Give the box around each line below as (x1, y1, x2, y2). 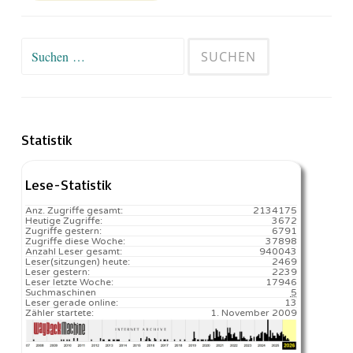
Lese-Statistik (25, 175, 112, 193)
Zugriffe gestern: (25, 225, 102, 236)
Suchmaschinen (25, 286, 96, 298)
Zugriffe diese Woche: (25, 235, 125, 247)
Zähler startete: (25, 307, 94, 318)
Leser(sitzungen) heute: (25, 255, 130, 267)
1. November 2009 (210, 307, 297, 318)
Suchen (20, 41, 60, 56)
